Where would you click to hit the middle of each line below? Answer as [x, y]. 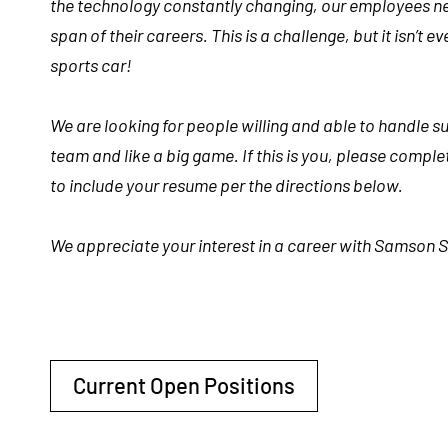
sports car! [91, 64]
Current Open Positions [184, 385]
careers [174, 34]
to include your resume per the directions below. [228, 184]
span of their [98, 34]
